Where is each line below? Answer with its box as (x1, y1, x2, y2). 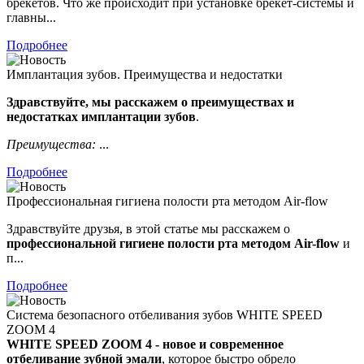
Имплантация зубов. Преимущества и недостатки (6, 67, 283, 81)
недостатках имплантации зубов (6, 109, 196, 123)
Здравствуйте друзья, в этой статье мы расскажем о (6, 221, 290, 236)
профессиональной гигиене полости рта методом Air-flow (6, 236, 340, 250)
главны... (6, 10, 56, 24)
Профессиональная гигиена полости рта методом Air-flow (6, 193, 328, 208)
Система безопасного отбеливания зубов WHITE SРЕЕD (6, 307, 323, 322)
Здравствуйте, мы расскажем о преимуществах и (6, 94, 294, 109)
